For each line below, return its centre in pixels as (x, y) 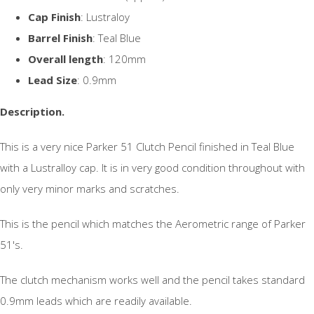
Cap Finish (54, 17)
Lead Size (53, 80)
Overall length (66, 59)
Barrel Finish (60, 38)
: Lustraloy (105, 17)
